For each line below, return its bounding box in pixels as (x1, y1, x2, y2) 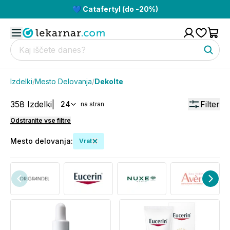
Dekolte (94, 77, 123, 86)
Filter (200, 99, 220, 109)
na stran (81, 100, 104, 108)
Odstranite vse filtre (10, 117, 71, 124)
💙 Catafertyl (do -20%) (72, 5, 158, 13)
